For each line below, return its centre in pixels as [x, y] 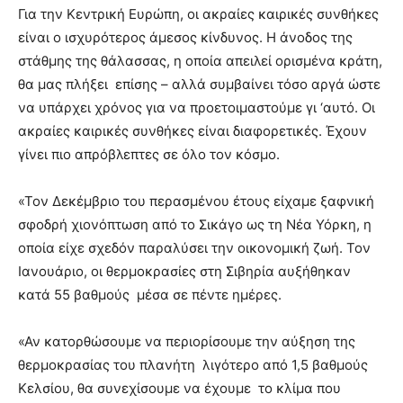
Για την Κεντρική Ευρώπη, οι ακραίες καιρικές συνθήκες [198, 14]
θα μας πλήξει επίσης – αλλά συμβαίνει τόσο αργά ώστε [199, 84]
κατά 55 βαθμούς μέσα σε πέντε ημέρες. [150, 295]
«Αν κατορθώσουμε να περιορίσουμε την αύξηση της [187, 341]
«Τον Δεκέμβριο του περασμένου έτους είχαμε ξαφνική [196, 201]
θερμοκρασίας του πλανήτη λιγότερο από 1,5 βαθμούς [193, 365]
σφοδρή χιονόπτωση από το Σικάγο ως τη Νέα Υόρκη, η [195, 224]
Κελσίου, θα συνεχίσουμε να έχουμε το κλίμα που [179, 388]
